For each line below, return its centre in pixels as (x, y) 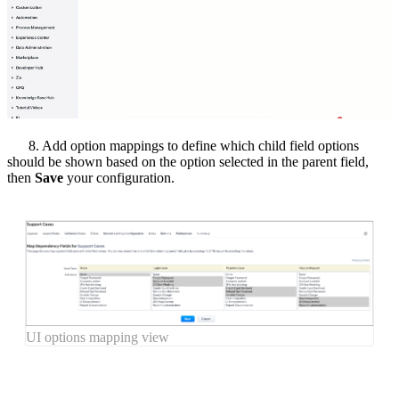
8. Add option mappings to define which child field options (183, 145)
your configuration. (119, 177)
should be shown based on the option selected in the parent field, (188, 161)
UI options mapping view (98, 337)
